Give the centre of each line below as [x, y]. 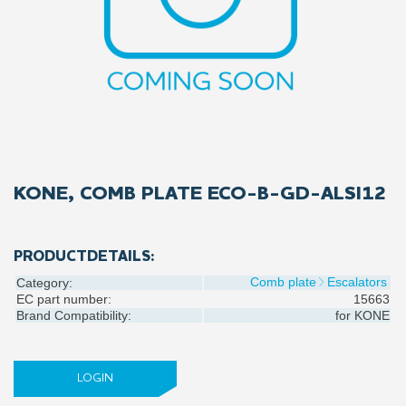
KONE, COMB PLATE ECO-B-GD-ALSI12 [200, 194]
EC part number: [64, 299]
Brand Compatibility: [74, 315]
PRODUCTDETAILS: [84, 257]
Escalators [357, 282]
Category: [44, 283]
